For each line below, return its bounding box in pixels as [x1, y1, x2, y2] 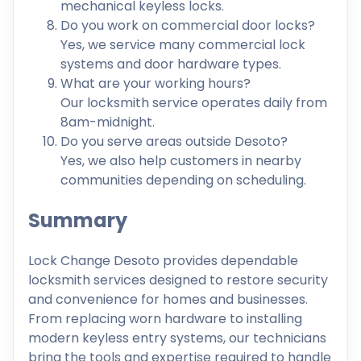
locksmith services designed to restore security [28, 271, 328, 290]
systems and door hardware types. [60, 55, 281, 74]
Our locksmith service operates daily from [60, 93, 327, 113]
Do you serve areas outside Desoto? [60, 132, 288, 151]
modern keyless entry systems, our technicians [28, 329, 326, 348]
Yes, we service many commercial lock [60, 35, 305, 55]
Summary [28, 207, 127, 234]
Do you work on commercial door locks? [60, 16, 315, 35]
